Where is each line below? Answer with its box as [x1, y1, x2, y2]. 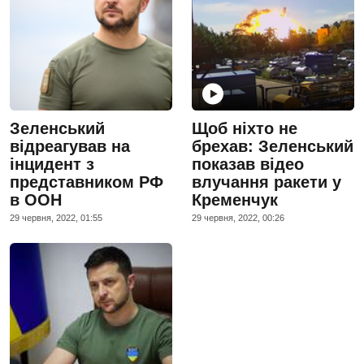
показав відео [192, 154, 304, 173]
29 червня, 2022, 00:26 [192, 212, 284, 223]
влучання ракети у [192, 172, 341, 191]
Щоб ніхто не [192, 119, 297, 137]
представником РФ [10, 172, 163, 191]
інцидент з [10, 154, 94, 173]
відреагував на [10, 136, 130, 155]
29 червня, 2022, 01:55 [10, 212, 102, 223]
